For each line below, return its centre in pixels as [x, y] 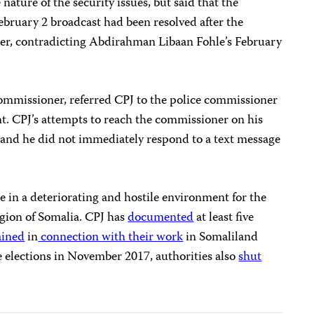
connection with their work [111, 238]
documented [161, 218]
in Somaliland [221, 238]
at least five [224, 218]
